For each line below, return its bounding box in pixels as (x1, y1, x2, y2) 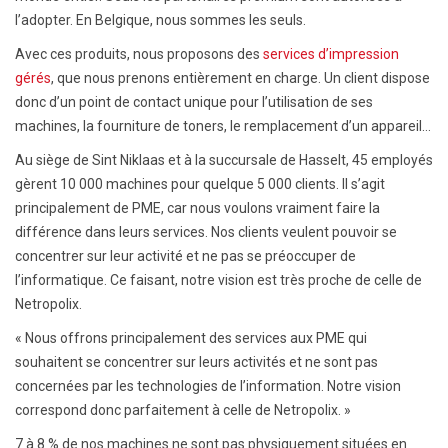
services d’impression (263, 45, 399, 62)
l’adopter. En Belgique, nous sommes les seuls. (15, 11, 306, 28)
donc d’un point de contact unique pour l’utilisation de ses (15, 93, 373, 110)
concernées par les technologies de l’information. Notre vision (15, 377, 401, 394)
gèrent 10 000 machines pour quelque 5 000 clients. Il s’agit (15, 175, 385, 192)
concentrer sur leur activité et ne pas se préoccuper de (15, 247, 356, 264)
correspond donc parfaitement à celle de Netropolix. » (15, 401, 351, 418)
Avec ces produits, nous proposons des (15, 45, 263, 62)
